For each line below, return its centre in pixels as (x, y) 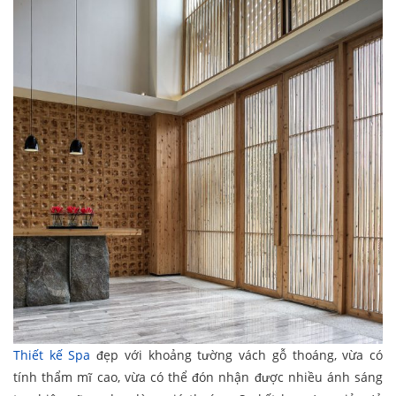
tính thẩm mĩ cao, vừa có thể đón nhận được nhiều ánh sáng (198, 377)
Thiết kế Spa (52, 354)
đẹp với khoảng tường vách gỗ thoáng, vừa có (237, 354)
